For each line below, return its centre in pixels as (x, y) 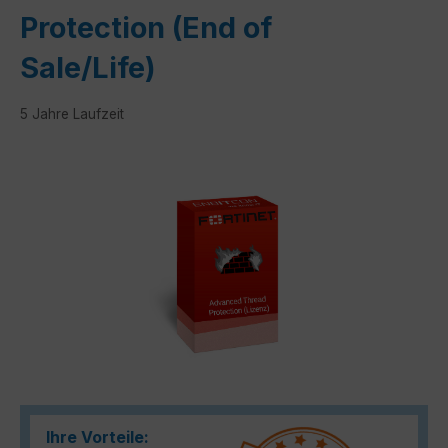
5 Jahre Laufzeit (72, 113)
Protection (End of (146, 27)
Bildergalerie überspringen (127, 173)
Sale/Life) (88, 67)
